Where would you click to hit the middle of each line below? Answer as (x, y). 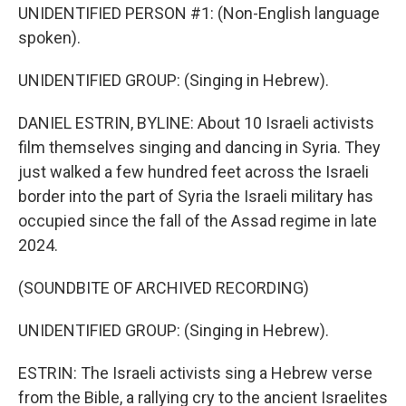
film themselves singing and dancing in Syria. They (199, 147)
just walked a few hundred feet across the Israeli (193, 172)
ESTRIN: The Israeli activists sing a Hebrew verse (195, 373)
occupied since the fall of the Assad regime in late (198, 221)
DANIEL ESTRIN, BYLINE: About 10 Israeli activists (196, 123)
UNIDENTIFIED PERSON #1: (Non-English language (199, 13)
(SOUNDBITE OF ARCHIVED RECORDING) (164, 288)
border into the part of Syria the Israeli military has (196, 196)
